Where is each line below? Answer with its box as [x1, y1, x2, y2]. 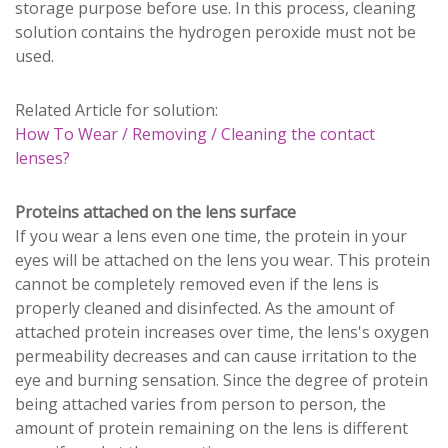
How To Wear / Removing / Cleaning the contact [15, 122, 375, 145]
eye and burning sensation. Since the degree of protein [15, 368, 428, 391]
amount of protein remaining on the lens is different [15, 416, 408, 439]
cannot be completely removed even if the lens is [15, 272, 379, 295]
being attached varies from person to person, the [15, 392, 386, 415]
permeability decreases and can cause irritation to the [15, 344, 417, 367]
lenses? [15, 146, 70, 169]
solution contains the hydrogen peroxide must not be [15, 20, 416, 43]
